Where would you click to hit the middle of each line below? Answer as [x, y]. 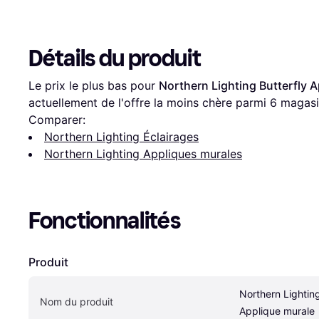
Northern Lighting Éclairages [121, 136]
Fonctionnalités [105, 220]
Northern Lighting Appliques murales [143, 153]
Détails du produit [115, 58]
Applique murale [277, 310]
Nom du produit [77, 301]
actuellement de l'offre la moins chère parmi [149, 102]
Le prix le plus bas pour [94, 85]
